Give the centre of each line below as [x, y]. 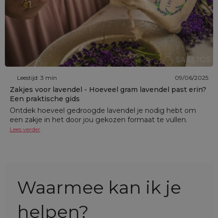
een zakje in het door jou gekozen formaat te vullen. [99, 120]
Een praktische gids [45, 99]
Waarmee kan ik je [99, 188]
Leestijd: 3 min [37, 77]
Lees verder [25, 129]
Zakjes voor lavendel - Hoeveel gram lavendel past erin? [108, 90]
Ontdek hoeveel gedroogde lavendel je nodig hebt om [103, 111]
